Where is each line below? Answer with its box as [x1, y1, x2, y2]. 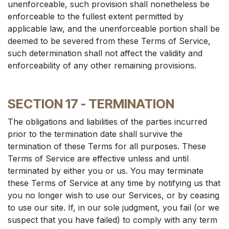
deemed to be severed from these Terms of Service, [8, 36, 211, 46]
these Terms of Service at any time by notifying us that [8, 178, 220, 188]
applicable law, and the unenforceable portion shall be [8, 24, 220, 34]
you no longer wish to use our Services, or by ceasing [8, 190, 219, 200]
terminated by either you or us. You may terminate [8, 166, 203, 176]
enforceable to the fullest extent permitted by [8, 11, 184, 21]
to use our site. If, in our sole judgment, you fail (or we [8, 202, 219, 213]
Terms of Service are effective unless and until [8, 153, 189, 164]
